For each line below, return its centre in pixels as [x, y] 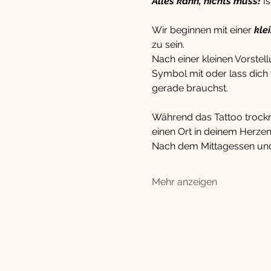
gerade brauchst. [190, 88]
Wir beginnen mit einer [203, 30]
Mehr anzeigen [184, 182]
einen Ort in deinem [194, 132]
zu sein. [168, 44]
